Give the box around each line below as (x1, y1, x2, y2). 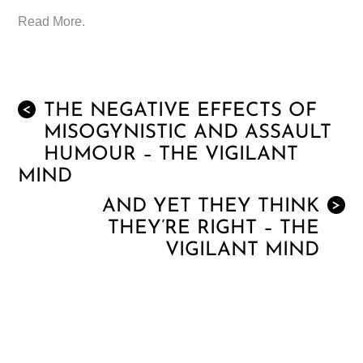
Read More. (18, 15, 86, 29)
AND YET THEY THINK (101, 197, 319, 217)
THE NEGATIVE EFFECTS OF (44, 101, 318, 122)
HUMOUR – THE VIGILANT (44, 145, 299, 165)
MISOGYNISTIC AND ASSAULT (44, 123, 332, 143)
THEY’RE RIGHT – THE (107, 219, 319, 239)
